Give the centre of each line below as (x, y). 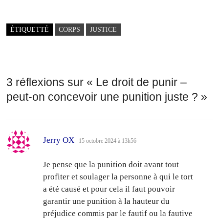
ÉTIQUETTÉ (30, 30)
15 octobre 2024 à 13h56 (108, 141)
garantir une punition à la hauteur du (107, 201)
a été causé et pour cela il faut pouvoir (109, 189)
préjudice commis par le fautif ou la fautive (118, 213)
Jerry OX (59, 140)
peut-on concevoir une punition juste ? (102, 97)
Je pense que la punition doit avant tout (111, 164)
